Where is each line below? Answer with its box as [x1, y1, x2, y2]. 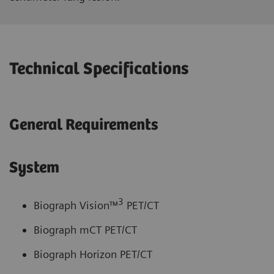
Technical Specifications [9, 59, 188, 80]
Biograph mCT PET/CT [34, 223, 137, 237]
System [9, 159, 59, 177]
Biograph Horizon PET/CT [34, 248, 152, 261]
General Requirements [9, 116, 158, 135]
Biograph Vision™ [34, 199, 118, 212]
